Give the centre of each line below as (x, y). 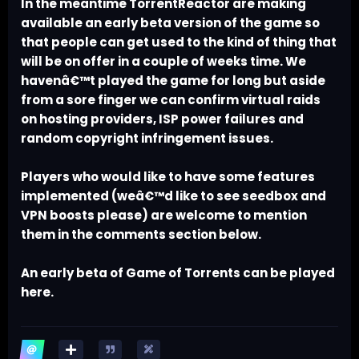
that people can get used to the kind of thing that (179, 42)
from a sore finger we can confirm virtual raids (171, 100)
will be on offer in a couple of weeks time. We (163, 62)
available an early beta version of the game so (170, 23)
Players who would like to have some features (168, 177)
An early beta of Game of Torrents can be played (178, 273)
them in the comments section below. (141, 235)
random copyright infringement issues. (147, 139)
